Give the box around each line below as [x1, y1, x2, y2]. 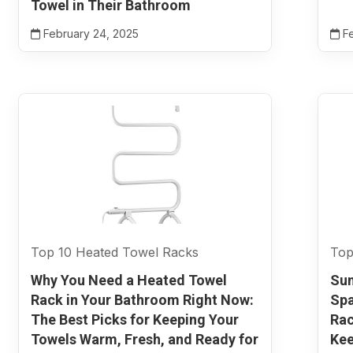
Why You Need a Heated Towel [30, 272, 227, 288]
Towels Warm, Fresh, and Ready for [30, 331, 258, 347]
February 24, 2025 [39, 27, 139, 40]
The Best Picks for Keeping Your [30, 311, 239, 328]
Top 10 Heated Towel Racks [30, 244, 199, 260]
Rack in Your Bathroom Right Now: [30, 292, 254, 308]
